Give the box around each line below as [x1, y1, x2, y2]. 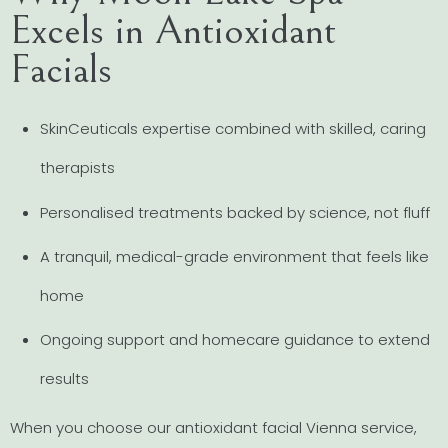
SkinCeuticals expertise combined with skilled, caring [40, 118, 426, 140]
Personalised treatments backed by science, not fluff [40, 201, 430, 223]
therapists [40, 157, 115, 179]
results [40, 368, 89, 390]
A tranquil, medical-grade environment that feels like [40, 245, 429, 267]
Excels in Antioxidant [10, 6, 336, 54]
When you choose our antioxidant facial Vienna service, [10, 417, 417, 439]
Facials [10, 45, 112, 93]
